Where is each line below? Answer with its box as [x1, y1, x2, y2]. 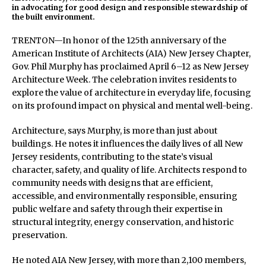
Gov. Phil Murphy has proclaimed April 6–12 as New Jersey [12, 61, 249, 72]
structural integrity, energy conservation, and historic [12, 217, 234, 228]
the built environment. [12, 12, 95, 22]
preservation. [12, 230, 67, 241]
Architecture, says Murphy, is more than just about [12, 125, 217, 137]
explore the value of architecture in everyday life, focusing [12, 87, 251, 99]
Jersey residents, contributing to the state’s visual [12, 151, 213, 163]
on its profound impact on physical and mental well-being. [12, 100, 252, 112]
